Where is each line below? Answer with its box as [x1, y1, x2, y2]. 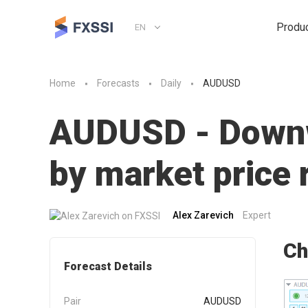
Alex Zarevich [173, 210, 234, 221]
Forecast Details [64, 259, 152, 273]
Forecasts [97, 78, 140, 89]
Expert [243, 210, 271, 221]
